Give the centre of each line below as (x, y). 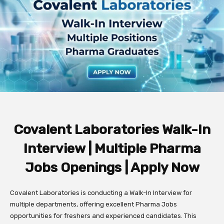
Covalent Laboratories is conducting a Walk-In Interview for (101, 193)
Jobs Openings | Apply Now (112, 168)
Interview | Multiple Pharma (112, 149)
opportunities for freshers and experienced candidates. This (103, 216)
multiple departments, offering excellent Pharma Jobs (93, 204)
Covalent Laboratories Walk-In (112, 130)
